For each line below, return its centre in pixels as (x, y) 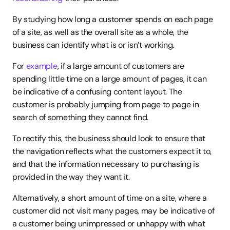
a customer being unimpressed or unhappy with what (109, 224)
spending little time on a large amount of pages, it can (110, 79)
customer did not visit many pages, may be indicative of (113, 211)
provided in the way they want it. (71, 177)
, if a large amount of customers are (121, 66)
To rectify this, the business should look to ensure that (109, 138)
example (42, 66)
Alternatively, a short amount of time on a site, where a (110, 198)
